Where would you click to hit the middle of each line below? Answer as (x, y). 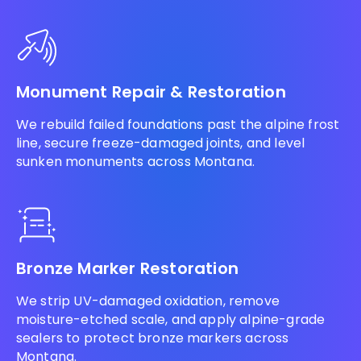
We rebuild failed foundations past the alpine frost (178, 124)
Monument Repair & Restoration (151, 91)
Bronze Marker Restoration (127, 268)
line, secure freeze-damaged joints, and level (161, 143)
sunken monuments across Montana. (136, 161)
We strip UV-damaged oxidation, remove (148, 301)
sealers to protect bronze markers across (153, 338)
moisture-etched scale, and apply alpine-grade (171, 319)
